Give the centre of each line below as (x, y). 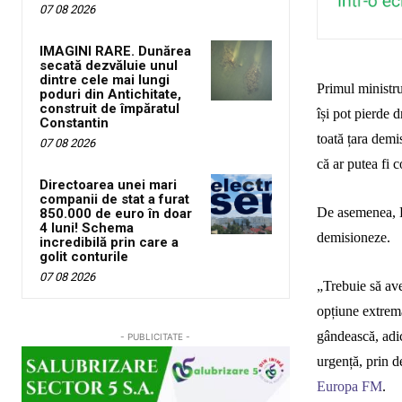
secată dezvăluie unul (109, 65)
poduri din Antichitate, (110, 94)
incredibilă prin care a (109, 242)
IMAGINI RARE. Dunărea (115, 51)
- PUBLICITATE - (156, 336)
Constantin (74, 122)
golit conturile (84, 256)
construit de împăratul (109, 108)
